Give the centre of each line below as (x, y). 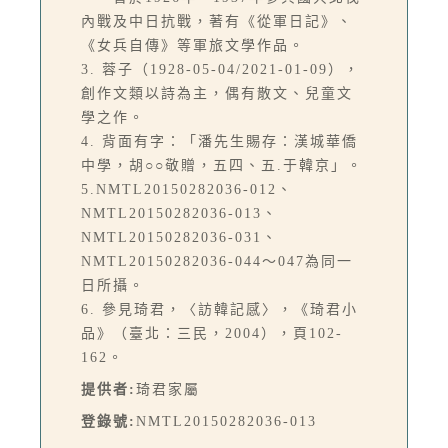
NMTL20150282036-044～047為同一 (217, 262)
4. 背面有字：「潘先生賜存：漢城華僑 (219, 142)
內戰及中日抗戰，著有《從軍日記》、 (217, 22)
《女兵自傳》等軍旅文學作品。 (193, 46)
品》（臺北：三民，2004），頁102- (212, 334)
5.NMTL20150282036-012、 (187, 190)
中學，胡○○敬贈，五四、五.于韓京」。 (222, 166)
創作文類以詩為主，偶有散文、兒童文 (217, 94)
